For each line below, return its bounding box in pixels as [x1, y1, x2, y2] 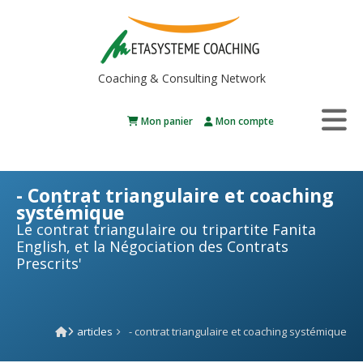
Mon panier [139, 113, 193, 128]
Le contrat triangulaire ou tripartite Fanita [16, 220, 316, 239]
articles [76, 324, 113, 339]
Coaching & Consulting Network [97, 70, 266, 86]
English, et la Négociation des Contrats [16, 237, 288, 256]
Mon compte [213, 113, 274, 128]
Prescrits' [16, 254, 82, 273]
